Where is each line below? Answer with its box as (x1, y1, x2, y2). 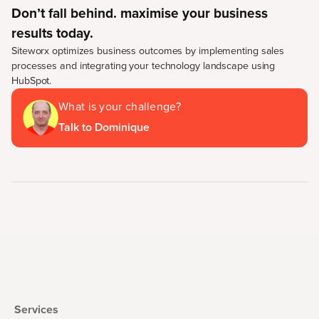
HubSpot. (11, 72, 52, 88)
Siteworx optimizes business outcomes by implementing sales (11, 42, 285, 58)
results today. (11, 22, 93, 43)
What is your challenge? (58, 98, 181, 115)
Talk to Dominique (58, 118, 150, 135)
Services (14, 300, 58, 318)
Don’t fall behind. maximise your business (11, 2, 268, 23)
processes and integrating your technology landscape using (11, 57, 276, 73)
